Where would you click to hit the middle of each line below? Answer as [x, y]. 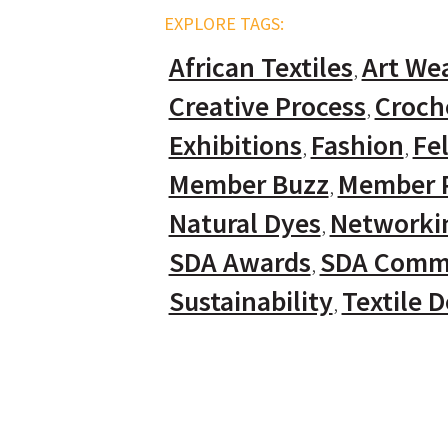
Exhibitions [235, 145]
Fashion [357, 145]
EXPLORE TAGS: [223, 23]
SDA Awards [239, 262]
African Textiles [260, 67]
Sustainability [250, 301]
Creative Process [267, 106]
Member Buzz [248, 184]
